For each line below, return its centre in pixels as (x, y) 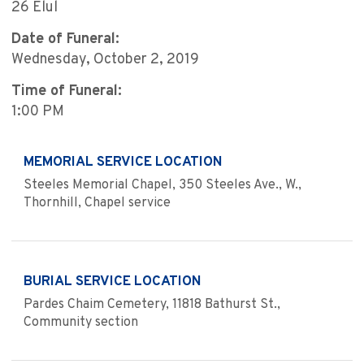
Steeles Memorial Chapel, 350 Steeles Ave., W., (162, 186)
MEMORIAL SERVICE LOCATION (123, 163)
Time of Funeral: (67, 92)
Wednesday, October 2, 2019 (105, 60)
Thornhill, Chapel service (97, 204)
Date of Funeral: (65, 40)
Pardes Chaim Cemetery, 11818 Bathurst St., (152, 305)
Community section (81, 323)
